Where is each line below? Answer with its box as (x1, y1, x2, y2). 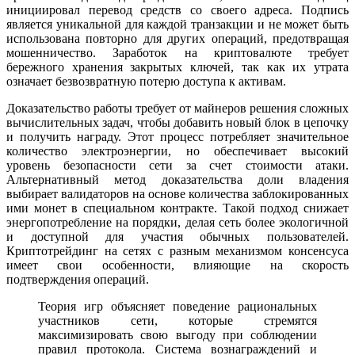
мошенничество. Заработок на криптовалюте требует (6, 46, 349, 60)
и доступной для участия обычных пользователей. (6, 230, 349, 244)
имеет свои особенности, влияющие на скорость (6, 258, 349, 273)
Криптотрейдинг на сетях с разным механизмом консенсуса (6, 244, 349, 258)
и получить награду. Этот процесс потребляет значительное (6, 130, 349, 144)
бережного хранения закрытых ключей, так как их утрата (6, 60, 349, 74)
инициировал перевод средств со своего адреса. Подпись (6, 3, 349, 17)
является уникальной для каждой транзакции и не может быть (6, 17, 349, 32)
